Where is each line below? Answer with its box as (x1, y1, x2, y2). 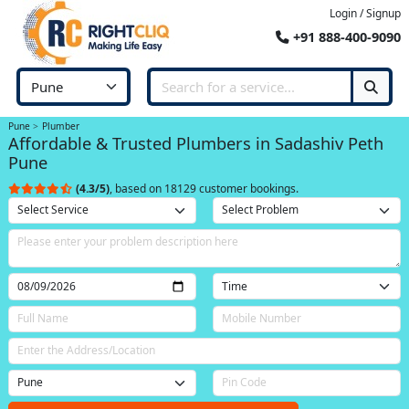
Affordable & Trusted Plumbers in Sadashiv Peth (8, 131, 383, 154)
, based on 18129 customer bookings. (110, 180, 299, 196)
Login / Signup (330, 5, 401, 21)
